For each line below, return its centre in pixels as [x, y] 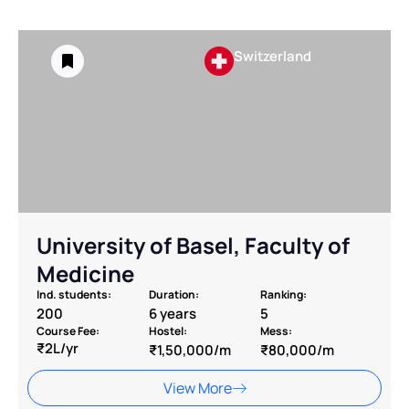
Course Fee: [68, 331]
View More [197, 388]
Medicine [85, 274]
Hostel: [168, 331]
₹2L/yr [58, 349]
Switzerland [273, 57]
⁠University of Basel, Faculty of [193, 246]
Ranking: [284, 295]
